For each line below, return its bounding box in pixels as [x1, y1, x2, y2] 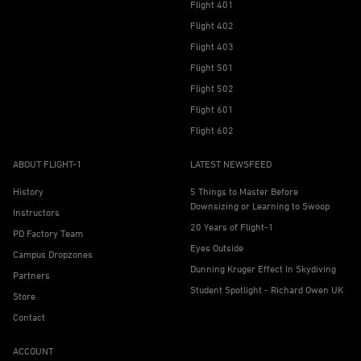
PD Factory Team [13, 227, 83, 239]
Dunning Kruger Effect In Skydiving [190, 263, 336, 275]
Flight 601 [190, 103, 234, 115]
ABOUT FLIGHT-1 [13, 158, 82, 170]
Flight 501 [190, 61, 234, 73]
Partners [13, 269, 50, 281]
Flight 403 [190, 40, 234, 52]
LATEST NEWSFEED [190, 158, 272, 170]
